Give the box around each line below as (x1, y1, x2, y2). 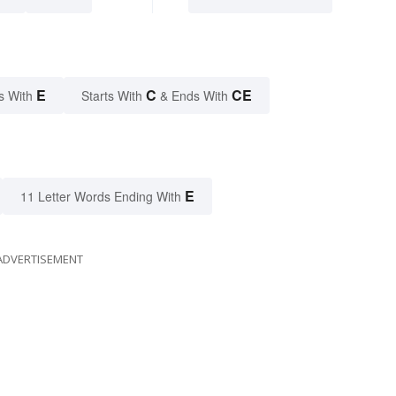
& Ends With (156, 86, 232, 104)
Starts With (81, 86, 146, 104)
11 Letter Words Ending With (20, 187, 181, 205)
